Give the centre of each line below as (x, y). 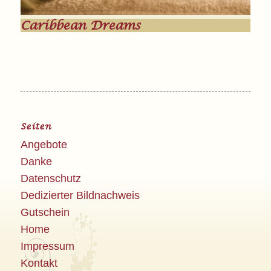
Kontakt (39, 263)
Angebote (44, 144)
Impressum (47, 246)
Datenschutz (51, 178)
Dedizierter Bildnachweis (80, 195)
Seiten (36, 126)
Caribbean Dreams (80, 25)
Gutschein (45, 212)
